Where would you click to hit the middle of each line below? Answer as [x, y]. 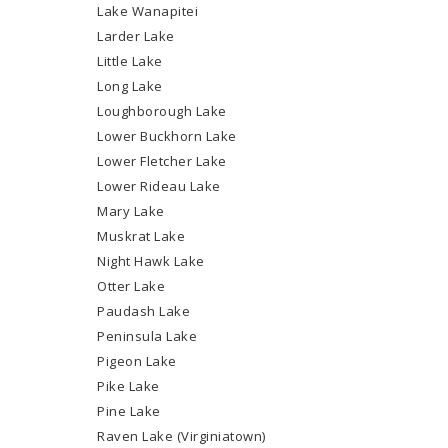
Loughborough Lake [162, 111]
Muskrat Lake [141, 236]
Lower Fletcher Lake [162, 161]
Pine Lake [129, 411]
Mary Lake [131, 211]
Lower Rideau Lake [159, 186]
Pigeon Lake [137, 361]
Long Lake [130, 86]
